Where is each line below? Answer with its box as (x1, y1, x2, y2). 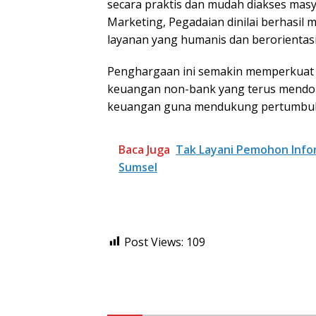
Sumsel (119, 159, 157, 175)
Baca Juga (119, 141, 170, 157)
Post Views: (124, 233, 183, 250)
